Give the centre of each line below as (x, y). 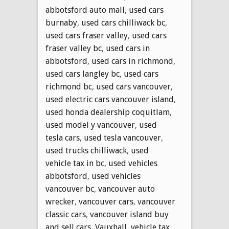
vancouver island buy (129, 214)
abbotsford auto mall (85, 10)
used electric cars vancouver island (110, 99)
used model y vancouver (90, 125)
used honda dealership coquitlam (108, 112)
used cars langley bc (83, 74)
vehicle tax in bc (75, 163)
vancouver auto (127, 189)
